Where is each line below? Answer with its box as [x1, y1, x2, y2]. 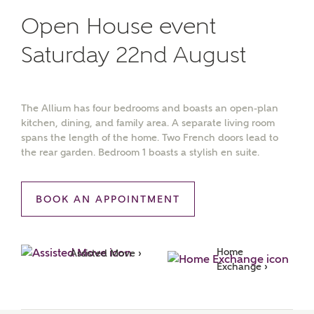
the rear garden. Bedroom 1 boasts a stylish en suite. [21, 146, 259, 158]
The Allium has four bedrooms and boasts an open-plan [21, 102, 278, 114]
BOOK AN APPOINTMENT [36, 193, 180, 205]
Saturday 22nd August [21, 41, 246, 68]
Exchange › [217, 261, 268, 272]
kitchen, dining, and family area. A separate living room [21, 117, 275, 128]
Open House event [21, 13, 216, 39]
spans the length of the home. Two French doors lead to [21, 132, 278, 143]
